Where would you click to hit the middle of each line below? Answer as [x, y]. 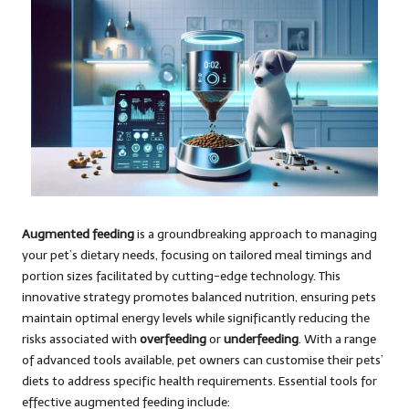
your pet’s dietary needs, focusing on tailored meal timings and [197, 255]
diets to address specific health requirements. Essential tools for [199, 381]
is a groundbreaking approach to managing [256, 234]
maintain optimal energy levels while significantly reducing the [196, 318]
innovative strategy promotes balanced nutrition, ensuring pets [199, 297]
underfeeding [261, 339]
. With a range [337, 339]
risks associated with [81, 339]
